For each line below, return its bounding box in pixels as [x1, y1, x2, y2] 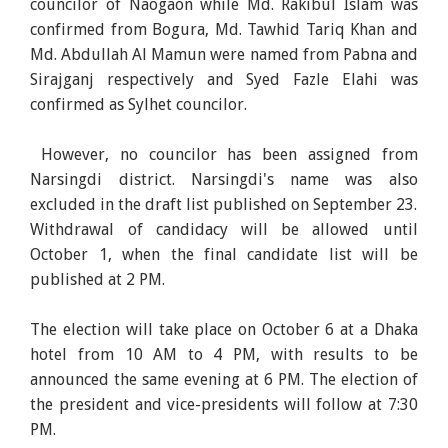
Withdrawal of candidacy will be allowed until [30, 219, 418, 239]
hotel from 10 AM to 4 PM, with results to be [30, 344, 418, 364]
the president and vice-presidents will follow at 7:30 [30, 394, 418, 414]
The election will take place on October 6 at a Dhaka [30, 319, 418, 339]
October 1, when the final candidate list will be [30, 244, 418, 264]
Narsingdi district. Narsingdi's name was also [30, 169, 418, 189]
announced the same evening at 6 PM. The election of [30, 369, 418, 389]
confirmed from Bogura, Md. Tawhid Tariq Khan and [30, 19, 418, 39]
